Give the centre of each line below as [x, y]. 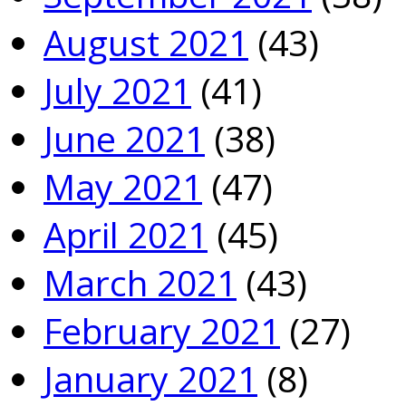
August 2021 [146, 42]
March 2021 [140, 282]
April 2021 [126, 234]
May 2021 [123, 186]
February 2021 [162, 330]
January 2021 [150, 378]
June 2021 [124, 138]
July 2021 [117, 90]
